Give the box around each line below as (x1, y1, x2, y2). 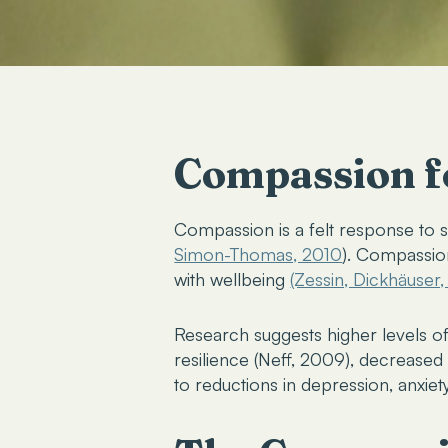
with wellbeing (174, 268, 291, 291)
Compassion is (174, 218, 296, 241)
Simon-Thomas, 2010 (174, 243, 343, 266)
